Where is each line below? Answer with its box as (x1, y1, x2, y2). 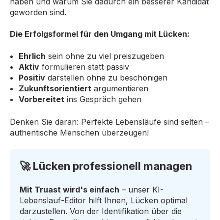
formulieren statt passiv (39, 61, 129, 72)
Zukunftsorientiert (18, 83, 91, 93)
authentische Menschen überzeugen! (10, 127, 149, 137)
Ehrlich (18, 51, 46, 61)
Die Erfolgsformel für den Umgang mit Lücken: (10, 29, 190, 39)
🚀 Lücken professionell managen (20, 159, 192, 172)
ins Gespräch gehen (64, 94, 141, 104)
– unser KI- (119, 185, 164, 195)
